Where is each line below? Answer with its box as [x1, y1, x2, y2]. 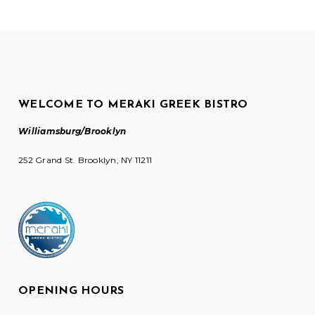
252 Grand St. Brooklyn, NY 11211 [18, 155, 153, 165]
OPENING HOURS [18, 285, 124, 297]
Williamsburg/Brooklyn [18, 126, 127, 136]
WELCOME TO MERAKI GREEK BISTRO [18, 99, 248, 110]
